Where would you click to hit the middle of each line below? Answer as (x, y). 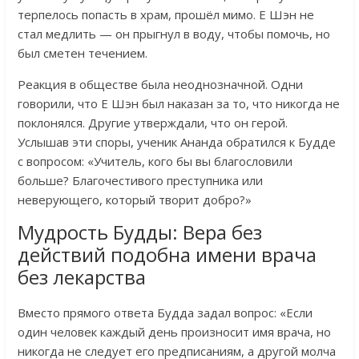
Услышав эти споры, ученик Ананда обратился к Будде (176, 141)
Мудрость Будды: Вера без (139, 232)
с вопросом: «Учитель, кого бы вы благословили (155, 161)
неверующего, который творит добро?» (134, 199)
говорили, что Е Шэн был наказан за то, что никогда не (178, 103)
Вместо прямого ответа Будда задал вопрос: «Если (165, 312)
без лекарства (81, 276)
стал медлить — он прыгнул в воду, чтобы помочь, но (173, 33)
